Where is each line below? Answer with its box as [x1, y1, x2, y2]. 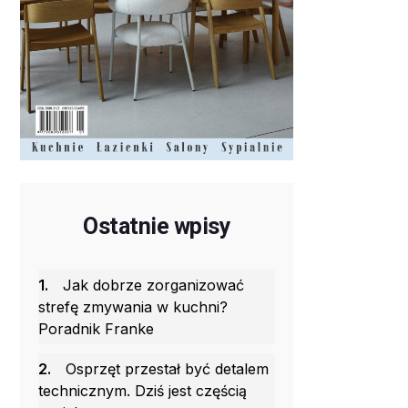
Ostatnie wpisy [83, 213, 230, 240]
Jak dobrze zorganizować [63, 276, 244, 295]
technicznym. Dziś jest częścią [38, 382, 247, 401]
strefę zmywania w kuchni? [38, 298, 228, 317]
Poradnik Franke [38, 320, 154, 339]
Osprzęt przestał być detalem [66, 360, 269, 379]
